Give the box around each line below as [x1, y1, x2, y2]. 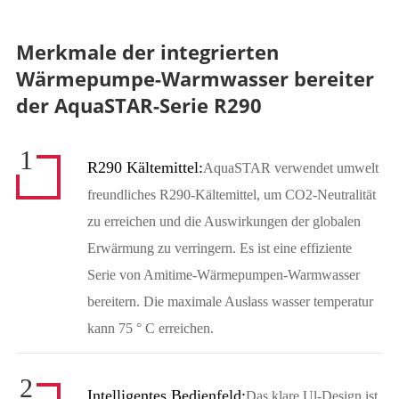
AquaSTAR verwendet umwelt [202, 160, 379, 176]
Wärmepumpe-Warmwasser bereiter [15, 65, 374, 93]
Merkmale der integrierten [15, 38, 279, 66]
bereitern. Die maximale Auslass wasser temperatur [86, 294, 373, 310]
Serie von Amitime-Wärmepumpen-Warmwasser [86, 267, 360, 283]
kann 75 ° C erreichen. [86, 321, 214, 337]
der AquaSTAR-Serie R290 [15, 92, 262, 119]
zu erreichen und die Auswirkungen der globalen [86, 214, 361, 230]
